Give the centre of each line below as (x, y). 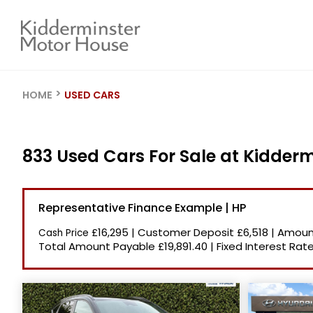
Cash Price (65, 233)
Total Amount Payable (98, 246)
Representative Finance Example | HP (142, 208)
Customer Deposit (187, 232)
